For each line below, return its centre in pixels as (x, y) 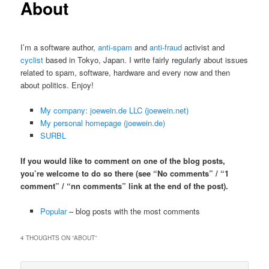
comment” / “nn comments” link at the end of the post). (125, 186)
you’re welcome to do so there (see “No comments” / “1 (125, 173)
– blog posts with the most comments (133, 211)
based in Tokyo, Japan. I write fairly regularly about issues (146, 59)
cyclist (32, 59)
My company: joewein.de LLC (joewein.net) (114, 110)
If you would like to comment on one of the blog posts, (123, 160)
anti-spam (115, 47)
